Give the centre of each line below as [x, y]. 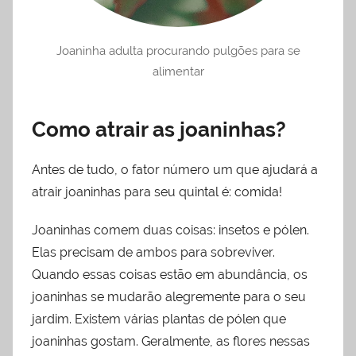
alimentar [178, 71]
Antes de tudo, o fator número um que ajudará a [175, 170]
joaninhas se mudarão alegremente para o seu [169, 297]
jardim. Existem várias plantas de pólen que [159, 319]
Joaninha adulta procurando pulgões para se [178, 50]
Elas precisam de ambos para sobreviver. [153, 253]
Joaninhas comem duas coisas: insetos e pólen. [170, 230]
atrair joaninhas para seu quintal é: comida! [157, 192]
